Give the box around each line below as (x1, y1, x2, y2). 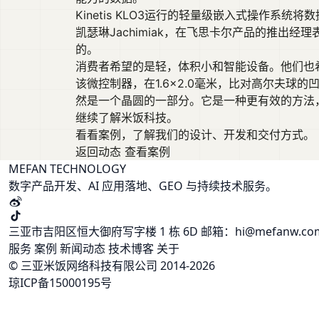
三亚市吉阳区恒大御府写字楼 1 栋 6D (9, 224, 198, 239)
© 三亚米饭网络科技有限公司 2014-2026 (9, 258, 215, 273)
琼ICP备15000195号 (9, 275, 112, 291)
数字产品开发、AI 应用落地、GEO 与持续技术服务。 (9, 178, 277, 194)
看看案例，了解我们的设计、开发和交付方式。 (75, 127, 315, 142)
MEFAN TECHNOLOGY (9, 161, 126, 177)
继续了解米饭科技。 (75, 110, 178, 125)
